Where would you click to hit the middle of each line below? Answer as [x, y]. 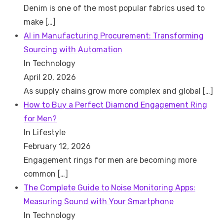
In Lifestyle [45, 132]
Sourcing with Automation [73, 49]
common [41, 174]
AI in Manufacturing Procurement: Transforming [114, 36]
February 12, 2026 [57, 146]
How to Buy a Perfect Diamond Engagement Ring [115, 105]
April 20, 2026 [50, 77]
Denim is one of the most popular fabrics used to [114, 8]
